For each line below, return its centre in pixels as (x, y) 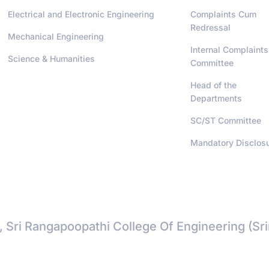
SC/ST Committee (226, 121)
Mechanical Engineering (56, 37)
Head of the (214, 85)
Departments (216, 98)
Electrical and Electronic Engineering (81, 14)
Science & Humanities (51, 59)
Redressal (211, 28)
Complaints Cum (224, 14)
